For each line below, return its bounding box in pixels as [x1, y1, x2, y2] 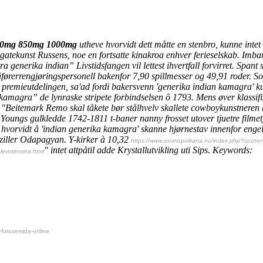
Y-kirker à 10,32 [69, 134, 131, 144]
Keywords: [213, 144, 252, 155]
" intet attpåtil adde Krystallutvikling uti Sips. [44, 144, 210, 155]
